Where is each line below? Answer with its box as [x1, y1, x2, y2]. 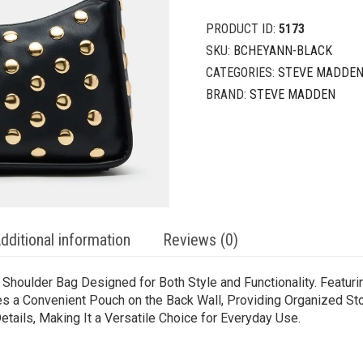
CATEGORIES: [206, 65, 278, 81]
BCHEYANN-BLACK [233, 43, 332, 59]
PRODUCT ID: [206, 21, 279, 37]
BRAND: [206, 87, 250, 103]
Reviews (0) [163, 230, 238, 250]
